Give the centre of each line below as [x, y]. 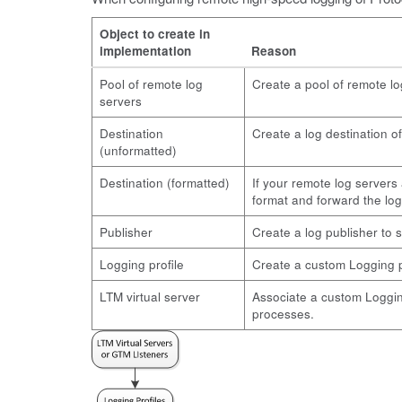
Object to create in [155, 34]
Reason [274, 51]
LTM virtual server [150, 297]
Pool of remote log [151, 84]
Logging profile [142, 264]
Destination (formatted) [165, 183]
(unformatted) [138, 150]
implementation [145, 51]
